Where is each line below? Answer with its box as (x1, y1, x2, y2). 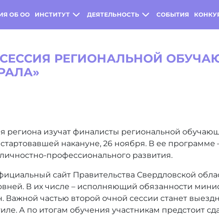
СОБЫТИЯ (156, 11, 189, 18)
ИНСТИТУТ (35, 11, 70, 18)
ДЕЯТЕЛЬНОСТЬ (87, 11, 139, 18)
